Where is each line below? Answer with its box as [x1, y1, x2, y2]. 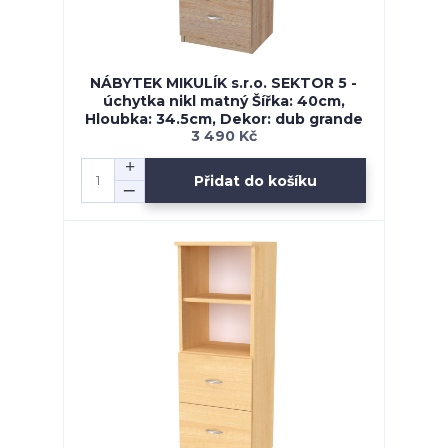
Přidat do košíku [194, 171, 318, 190]
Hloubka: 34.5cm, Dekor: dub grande [84, 110, 363, 129]
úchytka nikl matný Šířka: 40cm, [102, 92, 345, 111]
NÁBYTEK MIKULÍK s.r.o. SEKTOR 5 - [90, 74, 358, 93]
